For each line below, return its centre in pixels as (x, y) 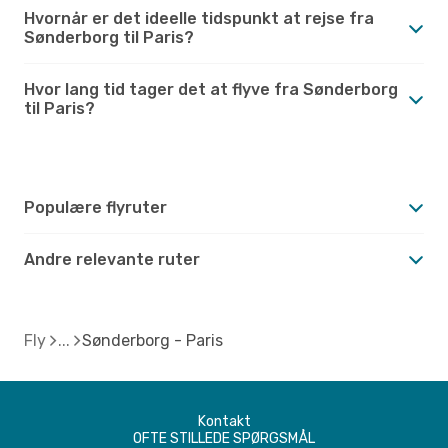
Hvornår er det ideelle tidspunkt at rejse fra (199, 18)
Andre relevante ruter (112, 259)
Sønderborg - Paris (152, 340)
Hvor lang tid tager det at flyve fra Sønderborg (211, 89)
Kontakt (224, 421)
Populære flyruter (95, 207)
